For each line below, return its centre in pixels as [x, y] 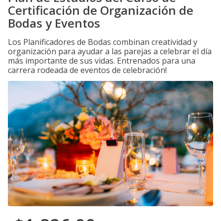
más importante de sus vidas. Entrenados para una [102, 61]
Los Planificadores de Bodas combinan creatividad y [103, 42]
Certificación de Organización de [101, 10]
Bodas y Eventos [54, 23]
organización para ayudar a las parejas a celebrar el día [110, 51]
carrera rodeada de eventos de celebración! [87, 70]
